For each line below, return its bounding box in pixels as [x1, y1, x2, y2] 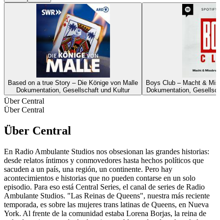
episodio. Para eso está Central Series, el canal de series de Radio [4, 182, 205, 191]
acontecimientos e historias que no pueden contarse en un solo [4, 173, 195, 182]
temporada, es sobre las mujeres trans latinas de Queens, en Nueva [4, 200, 209, 209]
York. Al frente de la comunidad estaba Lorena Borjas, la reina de [4, 209, 206, 218]
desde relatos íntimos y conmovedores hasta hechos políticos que [4, 156, 204, 165]
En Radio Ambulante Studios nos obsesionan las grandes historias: [4, 147, 209, 156]
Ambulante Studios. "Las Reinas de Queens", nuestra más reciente [4, 191, 210, 200]
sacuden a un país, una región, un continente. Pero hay [4, 165, 172, 173]
